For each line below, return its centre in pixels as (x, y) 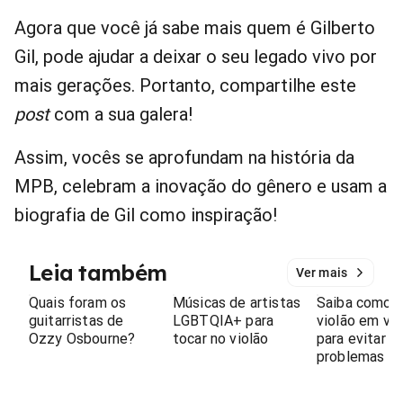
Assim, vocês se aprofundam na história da (184, 158)
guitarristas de (76, 321)
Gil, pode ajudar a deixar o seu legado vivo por (196, 57)
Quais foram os (78, 303)
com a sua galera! (124, 115)
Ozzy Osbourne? (82, 339)
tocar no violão (221, 339)
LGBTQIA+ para (224, 321)
